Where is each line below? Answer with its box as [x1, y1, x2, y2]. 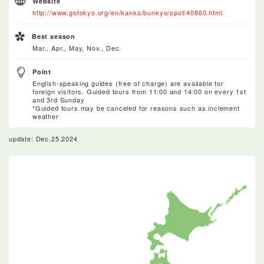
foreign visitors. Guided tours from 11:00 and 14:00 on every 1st [32, 86, 246, 96]
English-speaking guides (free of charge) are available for [32, 78, 224, 88]
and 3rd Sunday [32, 94, 85, 104]
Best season [32, 31, 76, 41]
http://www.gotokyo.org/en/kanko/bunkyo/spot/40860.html [32, 7, 223, 17]
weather [32, 111, 59, 121]
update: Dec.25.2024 [9, 133, 78, 143]
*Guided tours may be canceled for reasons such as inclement [32, 103, 240, 113]
